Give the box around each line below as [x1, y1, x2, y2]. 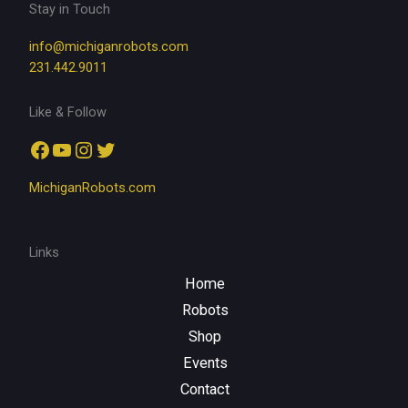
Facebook [28, 136, 123, 162]
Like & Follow [29, 103, 107, 120]
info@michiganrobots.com [29, 38, 189, 56]
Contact [180, 380, 229, 398]
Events [182, 353, 228, 372]
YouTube [50, 136, 136, 162]
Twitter [94, 136, 162, 162]
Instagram [72, 136, 173, 162]
